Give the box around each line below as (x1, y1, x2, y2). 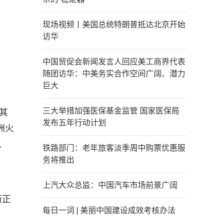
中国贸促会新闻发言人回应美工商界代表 (43, 57, 185, 66)
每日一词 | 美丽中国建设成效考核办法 (43, 206, 175, 215)
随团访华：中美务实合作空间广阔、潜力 (43, 69, 185, 78)
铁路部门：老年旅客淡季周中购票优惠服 (43, 144, 185, 152)
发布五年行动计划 (43, 118, 106, 127)
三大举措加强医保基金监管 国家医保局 (43, 107, 179, 115)
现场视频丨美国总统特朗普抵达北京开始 (43, 20, 185, 29)
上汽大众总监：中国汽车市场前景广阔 (43, 181, 177, 189)
